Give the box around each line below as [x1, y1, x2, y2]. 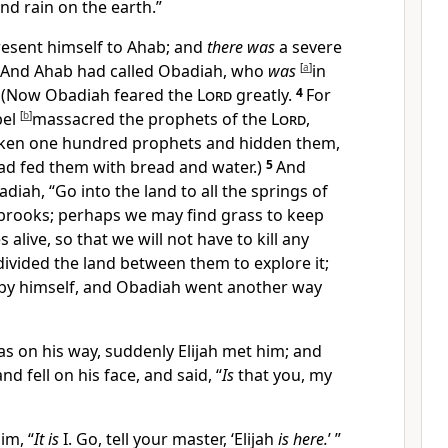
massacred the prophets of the [32, 108, 271, 130]
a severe [275, 36, 342, 58]
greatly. [232, 84, 296, 106]
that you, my [234, 364, 332, 386]
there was [207, 36, 275, 58]
